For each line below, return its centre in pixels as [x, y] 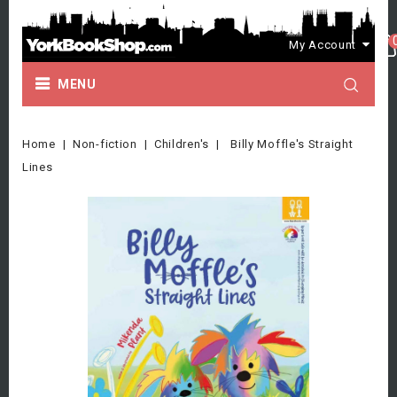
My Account [323, 44]
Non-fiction [105, 144]
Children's [181, 144]
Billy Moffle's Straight [292, 144]
